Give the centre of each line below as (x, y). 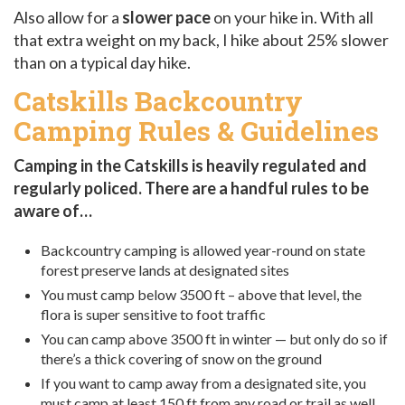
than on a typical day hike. (102, 63)
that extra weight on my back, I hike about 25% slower (201, 40)
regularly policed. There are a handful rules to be (191, 188)
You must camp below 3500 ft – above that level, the (201, 294)
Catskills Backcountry (158, 100)
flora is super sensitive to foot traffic (153, 314)
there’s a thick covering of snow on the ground (181, 358)
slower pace (166, 18)
